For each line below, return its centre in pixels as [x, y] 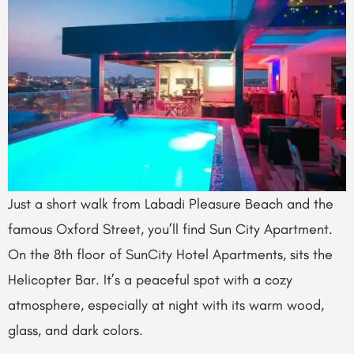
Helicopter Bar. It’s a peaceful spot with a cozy [150, 280]
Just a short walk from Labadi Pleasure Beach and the [171, 204]
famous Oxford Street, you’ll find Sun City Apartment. [172, 230]
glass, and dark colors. [75, 331]
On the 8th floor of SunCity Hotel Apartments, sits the [170, 255]
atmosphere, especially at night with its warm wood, [166, 305]
